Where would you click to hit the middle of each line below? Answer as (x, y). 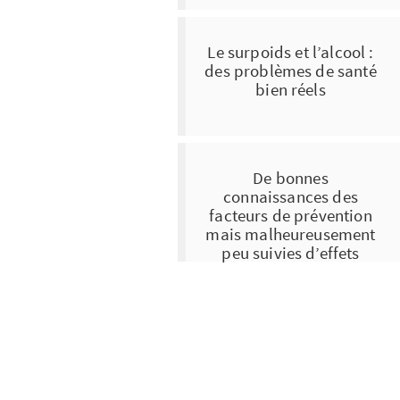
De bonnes (291, 177)
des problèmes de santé (291, 70)
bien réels (291, 89)
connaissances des (291, 196)
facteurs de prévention (291, 215)
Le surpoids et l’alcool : (291, 51)
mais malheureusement (291, 233)
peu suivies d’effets (291, 252)
